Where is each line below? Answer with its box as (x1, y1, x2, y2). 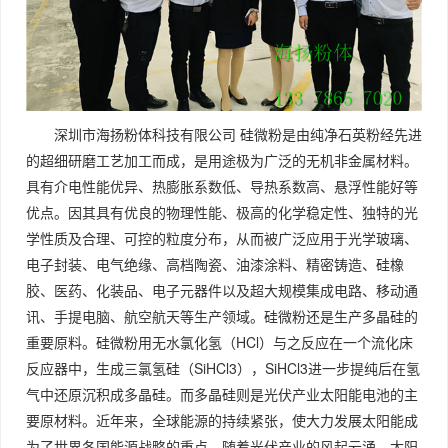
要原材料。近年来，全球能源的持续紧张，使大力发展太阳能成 (26, 410, 418, 431)
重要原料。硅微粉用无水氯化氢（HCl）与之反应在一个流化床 (26, 332, 413, 353)
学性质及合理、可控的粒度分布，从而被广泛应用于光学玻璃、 (26, 228, 418, 249)
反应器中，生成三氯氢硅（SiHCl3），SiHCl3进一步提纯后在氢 (26, 358, 420, 379)
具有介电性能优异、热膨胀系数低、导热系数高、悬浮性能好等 (26, 176, 418, 197)
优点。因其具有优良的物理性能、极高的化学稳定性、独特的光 (26, 202, 418, 223)
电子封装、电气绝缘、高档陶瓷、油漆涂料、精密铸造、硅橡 (26, 254, 404, 275)
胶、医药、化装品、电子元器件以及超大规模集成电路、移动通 (26, 280, 418, 301)
